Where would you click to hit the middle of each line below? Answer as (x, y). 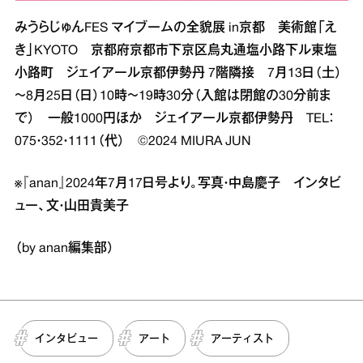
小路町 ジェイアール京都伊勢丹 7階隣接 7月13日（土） (178, 73)
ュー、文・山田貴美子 (72, 206)
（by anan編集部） (64, 248)
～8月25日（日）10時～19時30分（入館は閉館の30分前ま (173, 96)
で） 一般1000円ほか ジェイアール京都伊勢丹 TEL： (174, 119)
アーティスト (242, 339)
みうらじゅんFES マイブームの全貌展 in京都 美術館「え (176, 28)
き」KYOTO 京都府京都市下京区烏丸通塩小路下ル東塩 (176, 51)
